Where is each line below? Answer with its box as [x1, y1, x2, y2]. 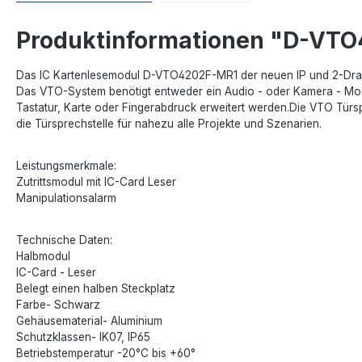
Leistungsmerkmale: [16, 158, 116, 172]
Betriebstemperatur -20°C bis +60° [16, 346, 196, 360]
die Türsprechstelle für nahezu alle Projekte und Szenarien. [16, 116, 322, 130]
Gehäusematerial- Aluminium [16, 314, 162, 327]
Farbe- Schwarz [16, 297, 100, 311]
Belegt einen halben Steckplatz [16, 281, 175, 295]
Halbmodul [16, 249, 70, 263]
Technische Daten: [16, 233, 112, 246]
